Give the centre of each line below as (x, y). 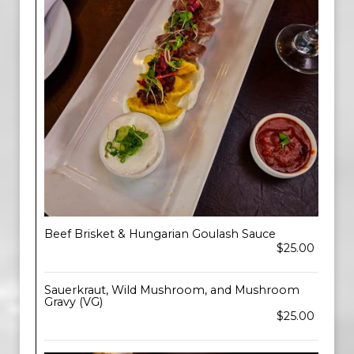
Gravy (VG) (73, 302)
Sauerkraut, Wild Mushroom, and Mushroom (172, 290)
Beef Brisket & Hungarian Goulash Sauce (160, 234)
